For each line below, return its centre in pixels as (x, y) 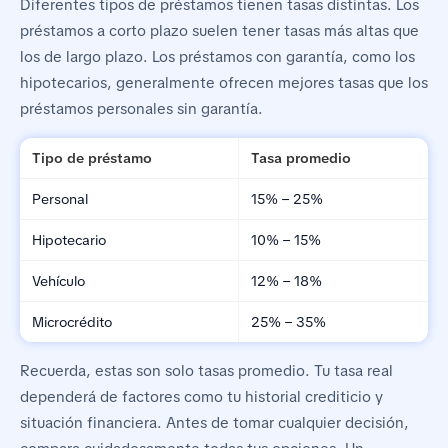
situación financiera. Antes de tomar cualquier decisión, (214, 423)
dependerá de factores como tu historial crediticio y (201, 397)
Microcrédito (72, 322)
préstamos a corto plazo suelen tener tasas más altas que (219, 31)
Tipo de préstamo (92, 158)
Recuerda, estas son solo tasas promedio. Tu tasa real (206, 371)
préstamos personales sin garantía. (141, 109)
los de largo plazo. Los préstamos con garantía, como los (217, 57)
